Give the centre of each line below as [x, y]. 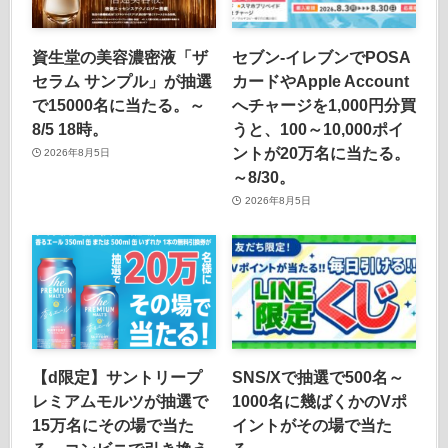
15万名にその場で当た [112, 425]
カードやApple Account [321, 80]
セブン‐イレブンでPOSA [322, 56]
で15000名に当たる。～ [118, 104]
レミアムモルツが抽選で [119, 401]
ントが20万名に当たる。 [321, 152]
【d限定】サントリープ [116, 377]
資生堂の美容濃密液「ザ [119, 56]
